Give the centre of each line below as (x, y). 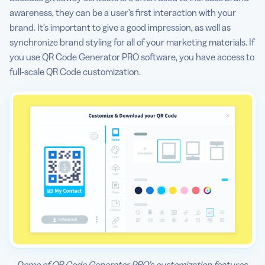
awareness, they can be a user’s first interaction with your (123, 12)
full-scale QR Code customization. (75, 71)
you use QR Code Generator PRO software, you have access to (132, 56)
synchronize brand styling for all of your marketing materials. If (132, 42)
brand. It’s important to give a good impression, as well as (120, 27)
